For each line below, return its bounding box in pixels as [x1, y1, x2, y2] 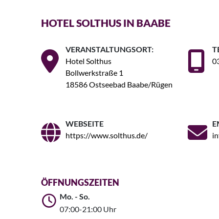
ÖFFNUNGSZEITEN [41, 177, 119, 188]
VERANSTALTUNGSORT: [66, 44, 153, 54]
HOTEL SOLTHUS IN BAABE [41, 17, 171, 29]
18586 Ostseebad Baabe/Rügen [66, 80, 173, 89]
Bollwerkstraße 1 [66, 68, 123, 78]
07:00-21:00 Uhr [60, 204, 116, 214]
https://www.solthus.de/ [66, 131, 148, 140]
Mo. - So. [60, 192, 90, 201]
